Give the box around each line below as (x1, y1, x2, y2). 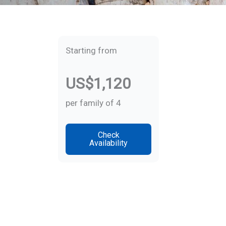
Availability (89, 138, 128, 148)
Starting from (66, 45, 118, 55)
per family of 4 (66, 97, 122, 108)
